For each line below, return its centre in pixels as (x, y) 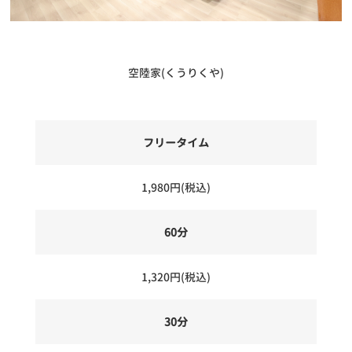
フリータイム (176, 143)
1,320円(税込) (176, 277)
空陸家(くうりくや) (176, 73)
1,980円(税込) (176, 188)
